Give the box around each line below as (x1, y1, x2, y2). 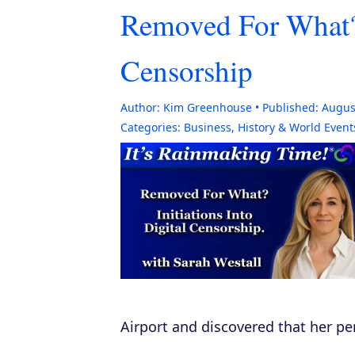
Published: (262, 100, 319, 115)
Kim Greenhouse (163, 100, 252, 115)
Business (184, 120, 231, 135)
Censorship (120, 51, 253, 90)
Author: (120, 100, 160, 115)
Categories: (120, 120, 181, 135)
